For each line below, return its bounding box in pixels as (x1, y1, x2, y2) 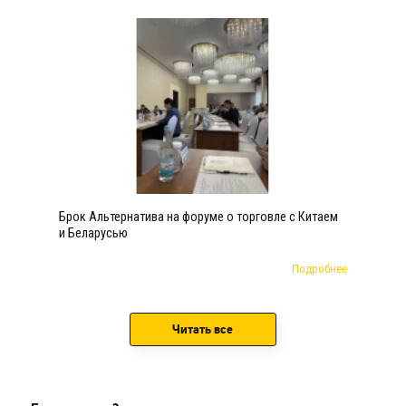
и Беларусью (59, 225, 129, 241)
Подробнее (291, 262, 347, 276)
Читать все (172, 321, 234, 338)
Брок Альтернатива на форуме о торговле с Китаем (59, 208, 339, 225)
